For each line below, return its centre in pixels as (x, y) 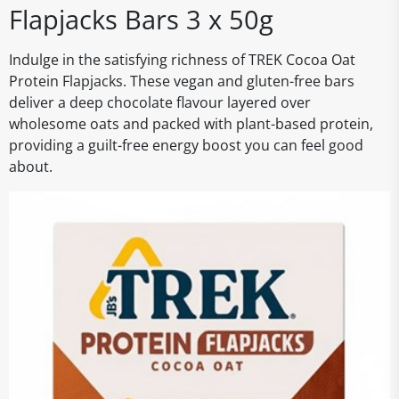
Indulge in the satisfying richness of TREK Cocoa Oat (182, 60)
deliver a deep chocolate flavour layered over (160, 102)
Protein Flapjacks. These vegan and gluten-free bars (182, 81)
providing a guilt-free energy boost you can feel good (186, 145)
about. (31, 167)
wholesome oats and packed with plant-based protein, (191, 124)
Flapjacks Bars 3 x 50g (141, 19)
